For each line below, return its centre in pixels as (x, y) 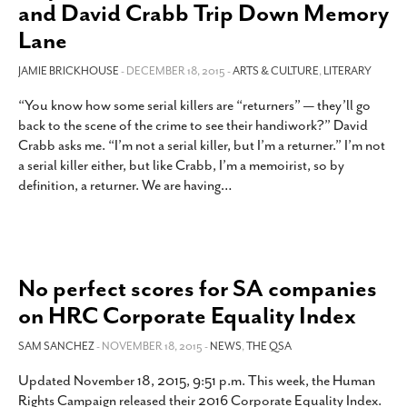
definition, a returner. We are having (119, 185)
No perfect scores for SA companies (198, 288)
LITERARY (347, 71)
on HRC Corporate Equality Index (187, 316)
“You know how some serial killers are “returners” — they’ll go (194, 105)
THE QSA (269, 346)
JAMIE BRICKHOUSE (69, 71)
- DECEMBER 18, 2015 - (177, 71)
